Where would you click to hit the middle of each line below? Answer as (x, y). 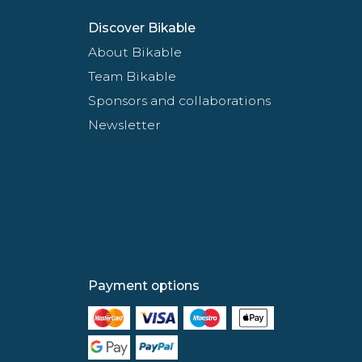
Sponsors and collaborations (179, 100)
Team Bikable (132, 76)
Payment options (143, 285)
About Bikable (135, 52)
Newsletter (124, 124)
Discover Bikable (141, 27)
